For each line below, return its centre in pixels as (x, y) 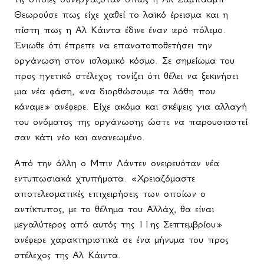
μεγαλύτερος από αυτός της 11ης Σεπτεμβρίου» (118, 224)
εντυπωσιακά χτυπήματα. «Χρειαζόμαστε (105, 178)
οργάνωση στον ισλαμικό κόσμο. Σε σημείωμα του (124, 60)
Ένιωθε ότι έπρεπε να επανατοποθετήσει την (113, 45)
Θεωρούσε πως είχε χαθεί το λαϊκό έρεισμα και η (121, 14)
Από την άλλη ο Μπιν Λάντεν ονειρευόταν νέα (117, 163)
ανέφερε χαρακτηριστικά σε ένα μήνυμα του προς (121, 240)
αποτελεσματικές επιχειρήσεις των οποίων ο (110, 194)
